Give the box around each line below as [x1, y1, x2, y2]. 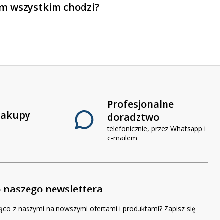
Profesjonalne [107, 97, 174, 110]
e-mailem [107, 133, 137, 142]
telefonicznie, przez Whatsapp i [107, 123, 206, 133]
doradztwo [107, 110, 159, 124]
